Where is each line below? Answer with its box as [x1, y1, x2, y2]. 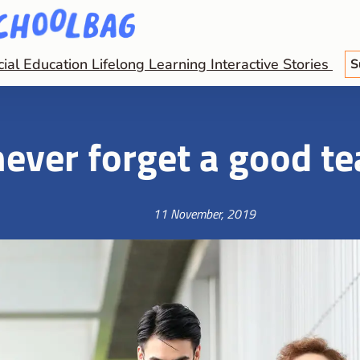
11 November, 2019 [153, 203, 256, 223]
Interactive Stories [211, 54, 333, 74]
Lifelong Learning [92, 54, 211, 74]
